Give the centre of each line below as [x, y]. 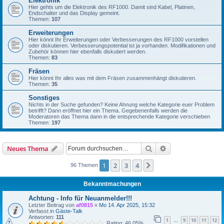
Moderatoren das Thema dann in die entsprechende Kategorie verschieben [119, 116]
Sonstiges [44, 98]
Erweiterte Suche [193, 148]
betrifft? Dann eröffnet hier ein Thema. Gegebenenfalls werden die [108, 110]
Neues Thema [28, 148]
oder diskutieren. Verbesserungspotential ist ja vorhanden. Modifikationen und [122, 45]
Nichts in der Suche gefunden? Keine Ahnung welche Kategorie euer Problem [121, 104]
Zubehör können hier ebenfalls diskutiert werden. [87, 51]
